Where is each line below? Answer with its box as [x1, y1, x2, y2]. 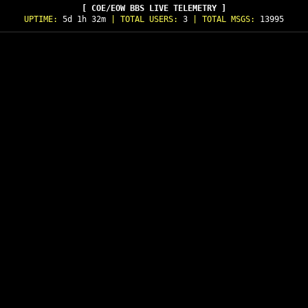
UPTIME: [24, 14, 63, 24]
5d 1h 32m [63, 14, 106, 24]
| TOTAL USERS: [106, 14, 183, 24]
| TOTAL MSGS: [188, 14, 260, 24]
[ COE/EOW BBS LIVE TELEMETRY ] [82, 3, 226, 13]
